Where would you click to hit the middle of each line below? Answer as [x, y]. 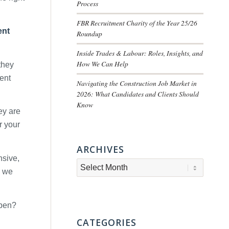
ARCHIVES [101, 149]
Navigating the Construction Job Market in [137, 83]
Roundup [90, 33]
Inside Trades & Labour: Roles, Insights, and [140, 53]
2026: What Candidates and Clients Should [138, 94]
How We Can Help [103, 64]
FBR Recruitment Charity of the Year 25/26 [137, 23]
